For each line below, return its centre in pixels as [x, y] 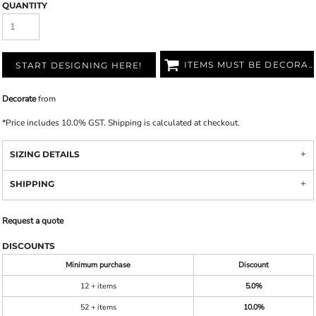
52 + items [98, 307]
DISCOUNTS [29, 246]
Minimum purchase [98, 265]
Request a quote [33, 221]
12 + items [98, 286]
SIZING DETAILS [45, 154]
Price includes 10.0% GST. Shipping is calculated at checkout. [123, 123]
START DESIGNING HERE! [79, 66]
